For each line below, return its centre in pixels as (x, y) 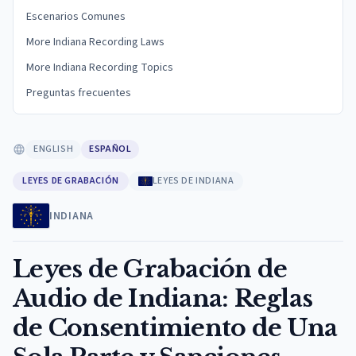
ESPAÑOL (110, 149)
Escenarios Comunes (76, 17)
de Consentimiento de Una (175, 328)
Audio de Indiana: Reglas (163, 298)
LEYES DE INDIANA (193, 181)
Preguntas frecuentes (79, 93)
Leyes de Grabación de (150, 269)
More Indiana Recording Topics (100, 68)
